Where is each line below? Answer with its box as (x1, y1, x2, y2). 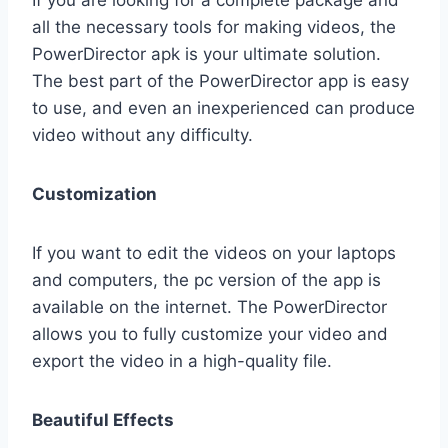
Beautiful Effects (32, 410, 174, 431)
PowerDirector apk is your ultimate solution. (32, 44, 381, 65)
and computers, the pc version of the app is (32, 270, 381, 291)
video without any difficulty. (32, 125, 253, 146)
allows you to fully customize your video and (32, 324, 388, 345)
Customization (32, 184, 157, 205)
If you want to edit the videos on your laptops (32, 243, 396, 264)
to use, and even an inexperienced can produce (32, 98, 415, 119)
